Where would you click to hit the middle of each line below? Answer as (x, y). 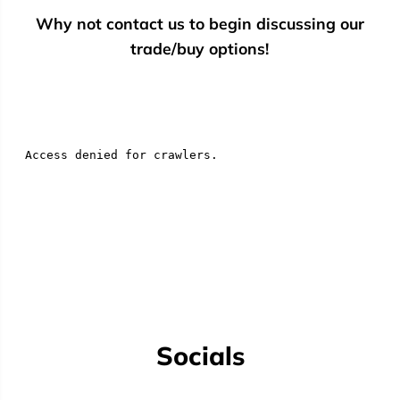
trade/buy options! (200, 48)
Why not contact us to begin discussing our (200, 23)
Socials (200, 355)
